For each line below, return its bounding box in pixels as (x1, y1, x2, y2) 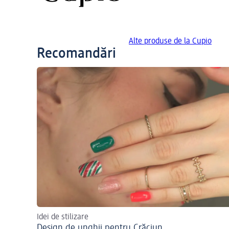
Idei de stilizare (37, 213, 88, 222)
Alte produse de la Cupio (129, 37, 212, 46)
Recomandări (37, 47, 116, 61)
